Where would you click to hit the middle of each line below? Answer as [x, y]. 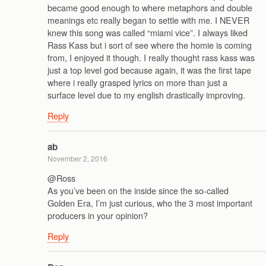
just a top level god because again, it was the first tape [149, 69]
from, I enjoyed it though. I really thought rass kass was [151, 57]
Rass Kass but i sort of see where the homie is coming [150, 45]
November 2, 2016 [77, 158]
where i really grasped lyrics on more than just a [137, 82]
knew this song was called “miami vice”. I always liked [148, 32]
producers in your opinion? [98, 215]
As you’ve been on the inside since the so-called [138, 190]
